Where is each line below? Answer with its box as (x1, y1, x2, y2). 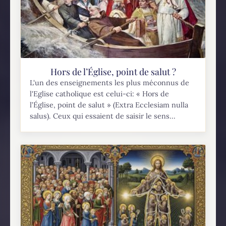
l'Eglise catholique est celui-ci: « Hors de (30, 89, 169, 99)
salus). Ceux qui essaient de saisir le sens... (30, 111, 176, 121)
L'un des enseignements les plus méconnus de (30, 78, 190, 88)
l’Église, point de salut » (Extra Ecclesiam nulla (30, 100, 189, 110)
